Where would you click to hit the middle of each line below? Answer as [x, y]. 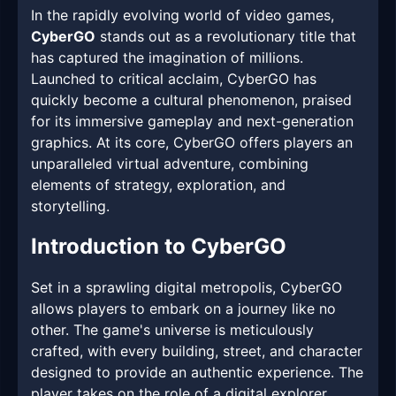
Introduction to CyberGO [159, 247]
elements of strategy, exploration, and [158, 185]
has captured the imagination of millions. [167, 58]
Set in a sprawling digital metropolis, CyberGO [187, 288]
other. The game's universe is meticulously [172, 330]
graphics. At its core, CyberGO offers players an [192, 143]
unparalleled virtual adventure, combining [170, 164]
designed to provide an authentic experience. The [197, 373]
